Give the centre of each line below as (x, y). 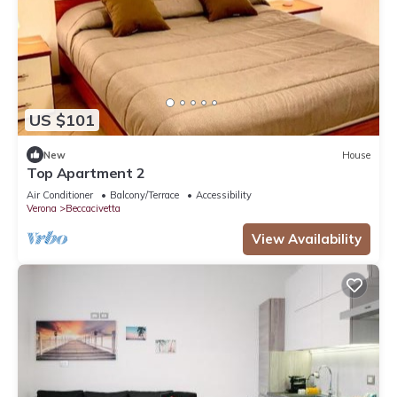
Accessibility (224, 195)
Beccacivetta (93, 209)
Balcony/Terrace (144, 195)
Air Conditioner (60, 195)
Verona (42, 209)
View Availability (307, 239)
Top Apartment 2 (86, 173)
